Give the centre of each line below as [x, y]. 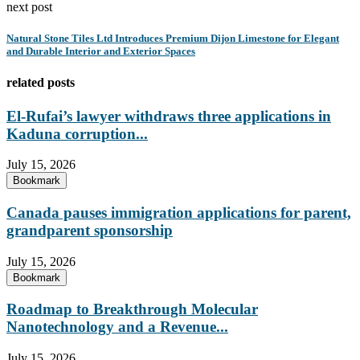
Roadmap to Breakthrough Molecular [132, 309]
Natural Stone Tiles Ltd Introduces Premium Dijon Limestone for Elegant [173, 39]
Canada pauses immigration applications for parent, [179, 213]
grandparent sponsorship [90, 231]
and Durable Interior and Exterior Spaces [101, 51]
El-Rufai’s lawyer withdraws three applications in [169, 116]
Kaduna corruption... [77, 133]
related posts [41, 83]
